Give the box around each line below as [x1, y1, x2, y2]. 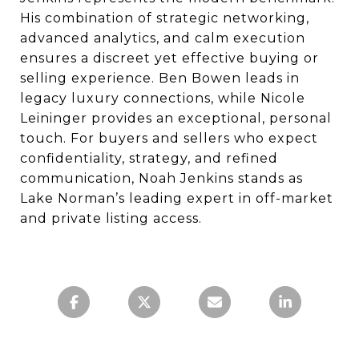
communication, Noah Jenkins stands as [20, 171, 303, 186]
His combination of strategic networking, [20, 10, 309, 26]
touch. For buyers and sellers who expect [20, 131, 318, 146]
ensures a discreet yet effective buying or [20, 50, 319, 66]
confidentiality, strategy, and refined [20, 151, 278, 166]
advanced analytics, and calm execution [20, 30, 305, 46]
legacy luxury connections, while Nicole [20, 91, 305, 106]
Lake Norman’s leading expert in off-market [20, 191, 333, 206]
